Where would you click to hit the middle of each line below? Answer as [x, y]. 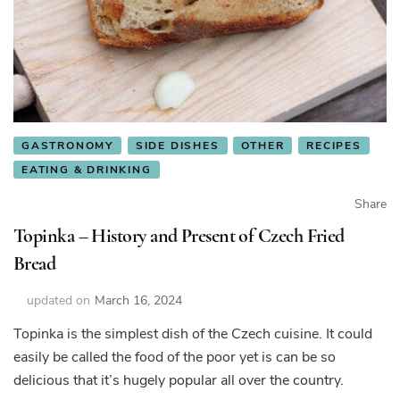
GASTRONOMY [67, 145]
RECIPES [334, 145]
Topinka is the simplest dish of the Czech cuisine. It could [193, 334]
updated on [58, 301]
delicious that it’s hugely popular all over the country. [179, 381]
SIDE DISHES [177, 145]
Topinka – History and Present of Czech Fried [179, 236]
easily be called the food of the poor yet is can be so [175, 358]
